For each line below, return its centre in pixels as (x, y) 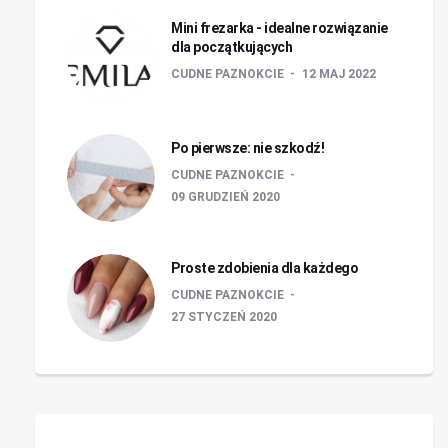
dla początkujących (231, 47)
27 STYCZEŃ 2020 (224, 317)
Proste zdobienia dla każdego (264, 268)
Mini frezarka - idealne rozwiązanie (279, 28)
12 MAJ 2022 (339, 74)
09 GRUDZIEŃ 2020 (225, 197)
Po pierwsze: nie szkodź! (247, 148)
